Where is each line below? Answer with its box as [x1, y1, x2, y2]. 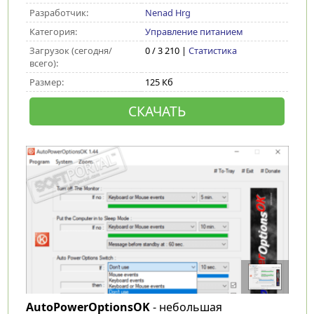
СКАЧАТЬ [128, 102, 186, 121]
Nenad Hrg [144, 6, 191, 19]
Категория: [29, 25, 77, 38]
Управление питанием [144, 25, 243, 38]
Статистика [188, 44, 237, 57]
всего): [29, 57, 58, 69]
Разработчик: [29, 6, 88, 19]
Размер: [29, 76, 64, 88]
